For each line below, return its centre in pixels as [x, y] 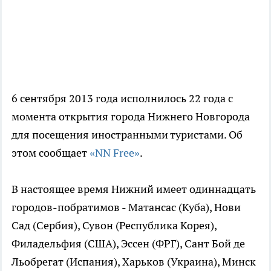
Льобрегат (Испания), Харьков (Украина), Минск [134, 262]
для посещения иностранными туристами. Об [127, 135]
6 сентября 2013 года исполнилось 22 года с [122, 99]
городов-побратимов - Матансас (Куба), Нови [126, 207]
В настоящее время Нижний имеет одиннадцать [134, 189]
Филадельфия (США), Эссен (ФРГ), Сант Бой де [128, 244]
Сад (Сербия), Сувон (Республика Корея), [114, 226]
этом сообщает [51, 153]
